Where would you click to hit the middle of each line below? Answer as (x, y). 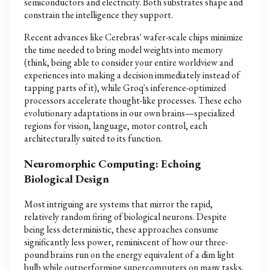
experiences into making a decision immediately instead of (132, 75)
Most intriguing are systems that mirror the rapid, (118, 204)
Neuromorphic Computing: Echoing (113, 164)
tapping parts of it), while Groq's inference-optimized (125, 88)
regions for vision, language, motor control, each (116, 126)
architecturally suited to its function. (93, 139)
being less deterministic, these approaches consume (121, 229)
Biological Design (67, 179)
